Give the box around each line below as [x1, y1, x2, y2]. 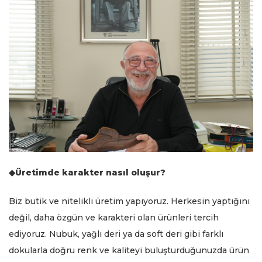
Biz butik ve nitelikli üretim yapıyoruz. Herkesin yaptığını [9, 195, 250, 206]
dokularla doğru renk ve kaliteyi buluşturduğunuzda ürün [9, 244, 249, 256]
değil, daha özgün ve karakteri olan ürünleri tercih [9, 212, 219, 223]
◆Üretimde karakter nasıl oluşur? [9, 167, 166, 178]
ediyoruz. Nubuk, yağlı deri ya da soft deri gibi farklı [9, 228, 223, 239]
